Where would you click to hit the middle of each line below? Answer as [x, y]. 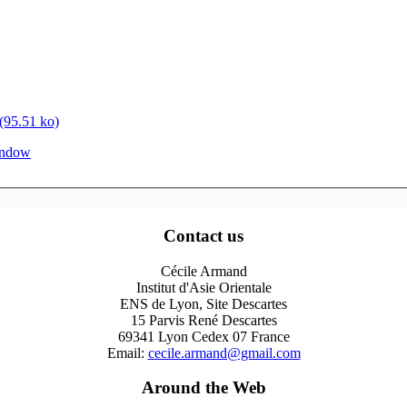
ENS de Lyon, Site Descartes [203, 303]
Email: [127, 352]
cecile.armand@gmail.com [224, 352]
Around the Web [203, 388]
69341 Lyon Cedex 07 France [203, 336]
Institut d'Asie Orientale [203, 287]
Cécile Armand [203, 271]
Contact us [203, 235]
